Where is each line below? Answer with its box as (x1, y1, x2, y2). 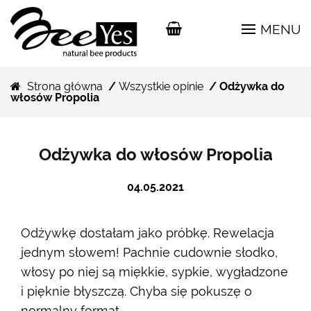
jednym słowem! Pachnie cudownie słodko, (21, 244, 278, 260)
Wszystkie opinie (118, 79, 203, 93)
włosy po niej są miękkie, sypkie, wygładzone (21, 264, 288, 279)
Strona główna (26, 79, 103, 93)
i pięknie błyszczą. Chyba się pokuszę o (21, 283, 252, 299)
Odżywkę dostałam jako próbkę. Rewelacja (21, 225, 274, 240)
